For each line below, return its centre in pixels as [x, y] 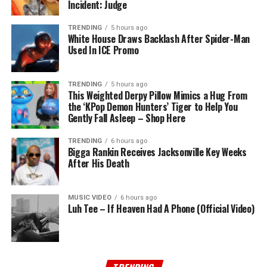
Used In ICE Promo [103, 50]
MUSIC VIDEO [89, 198]
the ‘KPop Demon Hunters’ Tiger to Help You [153, 107]
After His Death [98, 164]
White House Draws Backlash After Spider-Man [159, 39]
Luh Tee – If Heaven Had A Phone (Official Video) [161, 209]
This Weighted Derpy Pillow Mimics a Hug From [157, 96]
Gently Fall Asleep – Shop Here [127, 118]
